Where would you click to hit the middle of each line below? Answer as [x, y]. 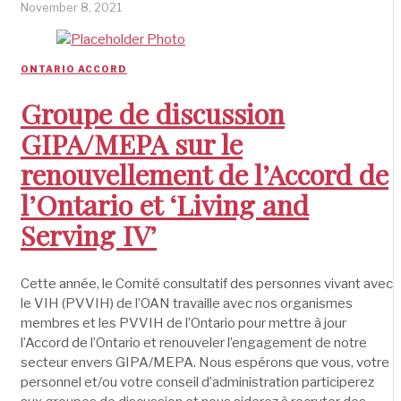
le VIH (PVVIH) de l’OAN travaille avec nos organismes [187, 303]
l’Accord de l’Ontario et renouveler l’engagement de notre [194, 343]
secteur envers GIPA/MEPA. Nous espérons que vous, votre [205, 363]
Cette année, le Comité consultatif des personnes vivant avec [207, 284]
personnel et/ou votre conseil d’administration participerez [197, 382]
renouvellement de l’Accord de [205, 175]
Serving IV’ [89, 235]
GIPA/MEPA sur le [132, 144]
